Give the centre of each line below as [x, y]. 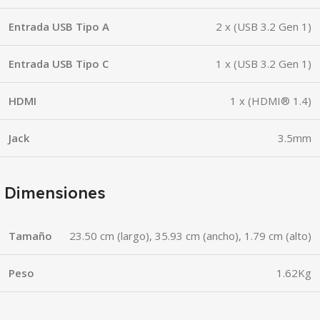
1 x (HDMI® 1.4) [271, 100]
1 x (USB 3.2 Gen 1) [264, 63]
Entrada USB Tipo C [59, 63]
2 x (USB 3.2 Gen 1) [264, 26]
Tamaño [30, 235]
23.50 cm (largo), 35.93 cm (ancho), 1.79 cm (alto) [190, 235]
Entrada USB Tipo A [59, 26]
